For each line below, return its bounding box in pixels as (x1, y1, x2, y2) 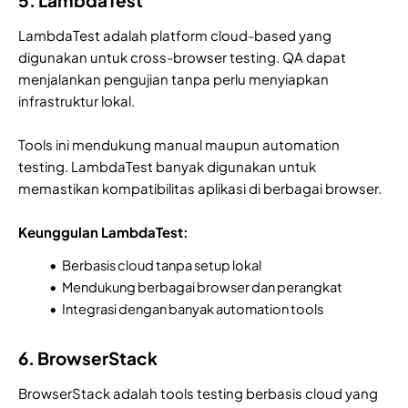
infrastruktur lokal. (18, 91, 135, 109)
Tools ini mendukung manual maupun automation (18, 135, 340, 153)
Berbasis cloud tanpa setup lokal (62, 256, 261, 273)
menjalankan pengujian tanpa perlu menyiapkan (18, 69, 329, 87)
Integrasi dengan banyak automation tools (62, 300, 323, 317)
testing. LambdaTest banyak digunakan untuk (18, 157, 316, 175)
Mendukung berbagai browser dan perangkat (62, 278, 342, 295)
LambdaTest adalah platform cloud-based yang (18, 25, 331, 44)
